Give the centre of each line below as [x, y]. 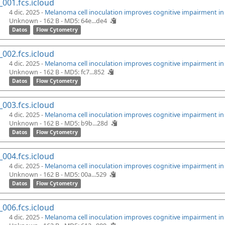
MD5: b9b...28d [86, 123]
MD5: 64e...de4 [86, 21]
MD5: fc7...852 [84, 72]
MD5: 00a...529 [85, 175]
